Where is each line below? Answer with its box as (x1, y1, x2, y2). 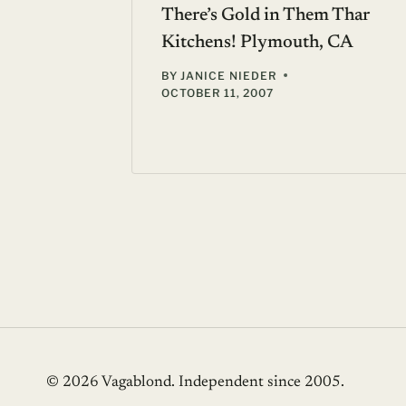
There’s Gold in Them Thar (161, 5, 370, 24)
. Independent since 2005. (171, 375, 344, 391)
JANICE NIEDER (180, 68, 276, 82)
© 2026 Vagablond (46, 375, 171, 391)
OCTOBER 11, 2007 (161, 85, 275, 100)
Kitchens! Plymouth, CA (161, 33, 353, 52)
